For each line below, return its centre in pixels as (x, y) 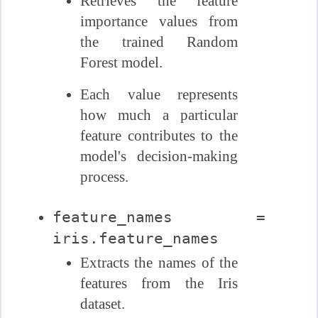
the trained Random (159, 42)
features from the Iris (159, 284)
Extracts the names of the (159, 263)
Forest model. (121, 63)
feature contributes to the (159, 136)
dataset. (102, 304)
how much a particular (159, 115)
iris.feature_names (136, 238)
